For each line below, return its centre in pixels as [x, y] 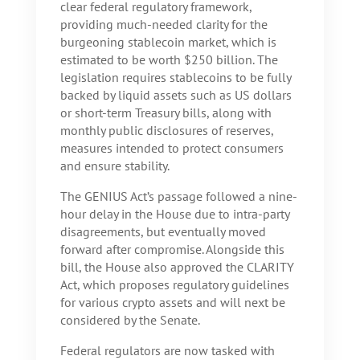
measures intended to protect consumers [172, 148]
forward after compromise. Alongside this [172, 250]
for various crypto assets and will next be [172, 303]
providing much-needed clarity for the [164, 25]
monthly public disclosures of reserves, [166, 131]
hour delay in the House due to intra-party [174, 214]
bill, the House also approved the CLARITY [177, 267]
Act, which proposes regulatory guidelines [174, 285]
